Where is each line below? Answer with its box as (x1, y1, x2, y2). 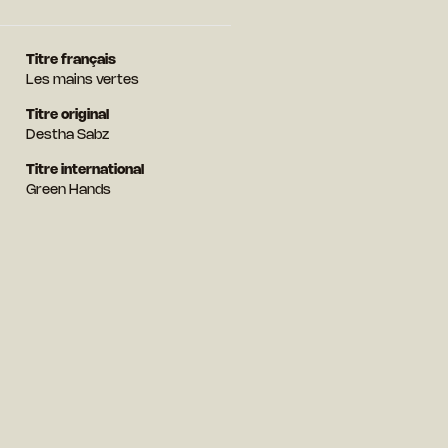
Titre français (25, 53, 116, 67)
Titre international (25, 163, 144, 177)
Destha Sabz (25, 128, 109, 142)
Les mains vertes (25, 73, 139, 87)
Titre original (25, 108, 109, 122)
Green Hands (25, 183, 111, 197)
